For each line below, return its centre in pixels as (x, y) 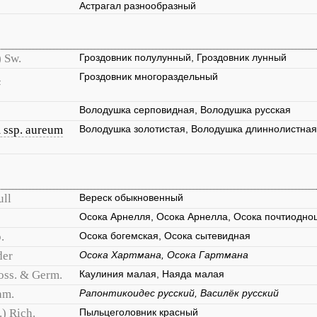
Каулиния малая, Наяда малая (152, 274)
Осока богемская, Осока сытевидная (165, 236)
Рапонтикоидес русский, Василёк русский (179, 293)
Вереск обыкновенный (131, 197)
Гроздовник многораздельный (149, 76)
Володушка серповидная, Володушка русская (185, 110)
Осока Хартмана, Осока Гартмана (164, 255)
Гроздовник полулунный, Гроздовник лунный (183, 57)
